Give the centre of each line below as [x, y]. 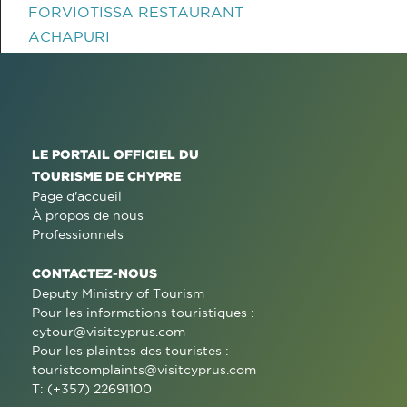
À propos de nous [88, 215]
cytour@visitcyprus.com [109, 332]
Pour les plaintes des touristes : [130, 351]
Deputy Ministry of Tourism [118, 293]
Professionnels [78, 234]
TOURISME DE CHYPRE [106, 176]
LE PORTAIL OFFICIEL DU [115, 154]
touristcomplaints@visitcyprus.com [144, 370]
